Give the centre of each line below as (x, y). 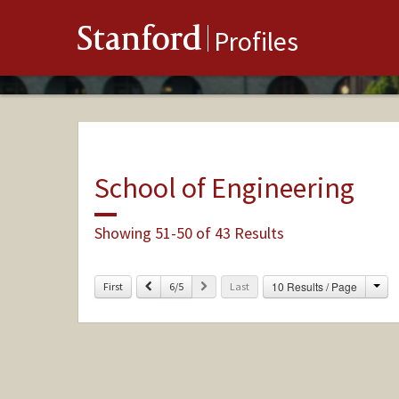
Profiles (256, 41)
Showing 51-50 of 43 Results (189, 232)
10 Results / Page (314, 286)
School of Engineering (224, 187)
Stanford (140, 42)
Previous (170, 285)
